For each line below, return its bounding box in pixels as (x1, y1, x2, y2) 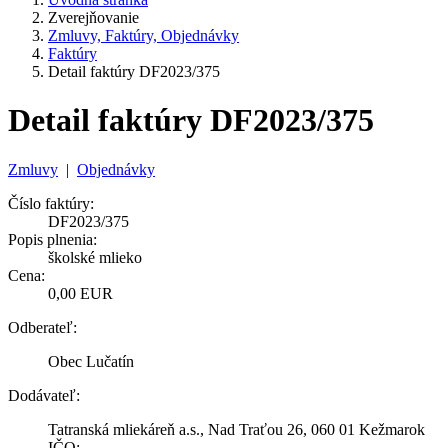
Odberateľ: (8, 318, 77, 336)
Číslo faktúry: (8, 194, 94, 212)
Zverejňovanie (48, 9, 139, 26)
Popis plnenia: (8, 230, 97, 248)
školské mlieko (48, 248, 142, 266)
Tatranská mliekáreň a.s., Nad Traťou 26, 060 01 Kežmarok (48, 420, 425, 438)
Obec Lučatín (48, 352, 134, 370)
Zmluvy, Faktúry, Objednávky (48, 27, 239, 44)
